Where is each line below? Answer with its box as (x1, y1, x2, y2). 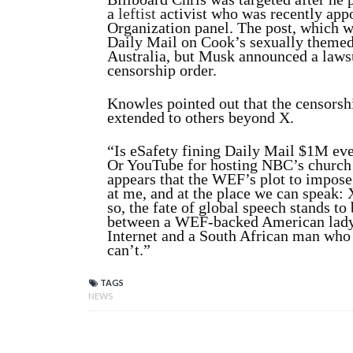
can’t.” (107, 241, 150, 258)
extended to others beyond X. (107, 109, 294, 126)
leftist (118, 5, 156, 22)
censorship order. (107, 61, 217, 79)
